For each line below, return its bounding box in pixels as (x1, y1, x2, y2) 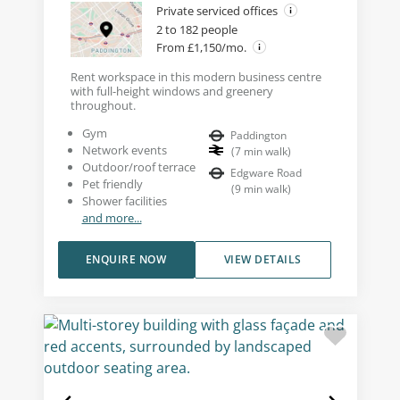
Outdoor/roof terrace (81, 159, 196, 176)
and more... (81, 210, 142, 227)
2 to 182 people (155, 21, 237, 38)
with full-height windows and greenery (70, 83, 273, 100)
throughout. (70, 97, 136, 114)
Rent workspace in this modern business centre (70, 69, 321, 86)
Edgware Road (230, 165, 302, 181)
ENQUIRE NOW (85, 252, 167, 268)
